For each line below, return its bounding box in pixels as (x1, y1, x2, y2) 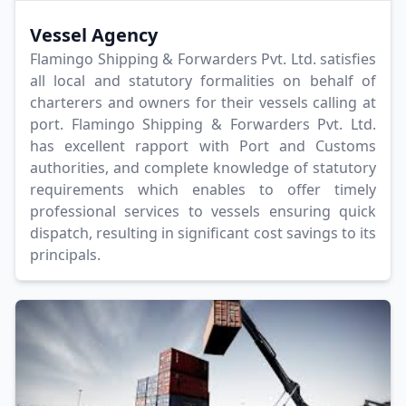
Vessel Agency (30, 23, 158, 48)
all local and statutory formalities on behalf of (30, 71, 376, 92)
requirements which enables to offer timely (30, 179, 376, 200)
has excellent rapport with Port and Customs (30, 136, 376, 157)
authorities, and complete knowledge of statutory (30, 158, 376, 179)
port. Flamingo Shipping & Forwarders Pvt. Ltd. (30, 114, 376, 135)
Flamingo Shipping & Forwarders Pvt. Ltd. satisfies (30, 49, 376, 70)
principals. (30, 245, 101, 266)
